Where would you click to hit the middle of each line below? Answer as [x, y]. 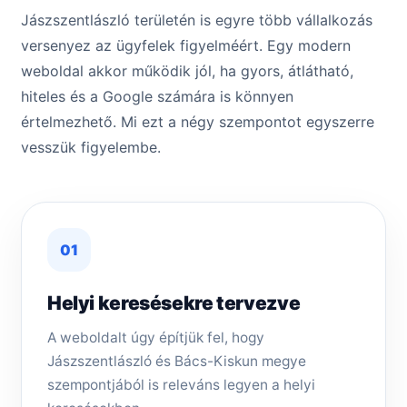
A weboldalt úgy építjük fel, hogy [156, 338]
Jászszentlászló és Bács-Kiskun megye [177, 362]
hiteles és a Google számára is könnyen [157, 97]
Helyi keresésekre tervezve [174, 303]
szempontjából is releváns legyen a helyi [181, 385]
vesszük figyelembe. [91, 148]
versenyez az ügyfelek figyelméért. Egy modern [186, 46]
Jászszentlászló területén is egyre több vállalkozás [197, 20]
